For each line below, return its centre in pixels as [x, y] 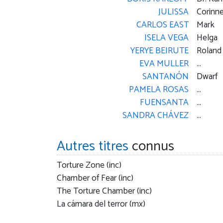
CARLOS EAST [162, 25]
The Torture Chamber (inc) [104, 192]
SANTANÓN [165, 77]
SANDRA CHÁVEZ [155, 116]
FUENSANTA [164, 103]
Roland [209, 51]
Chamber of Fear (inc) [95, 179]
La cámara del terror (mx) [101, 205]
